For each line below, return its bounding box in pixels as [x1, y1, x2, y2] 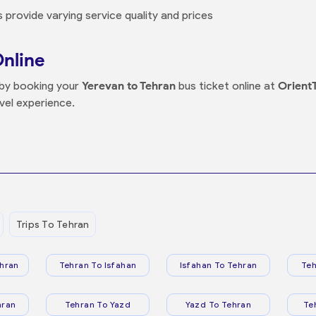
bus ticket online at [176, 79, 278, 92]
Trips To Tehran [16, 218, 90, 231]
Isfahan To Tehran [179, 260, 257, 270]
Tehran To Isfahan [59, 260, 137, 270]
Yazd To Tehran [185, 299, 252, 310]
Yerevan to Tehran [82, 79, 176, 92]
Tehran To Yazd [64, 299, 131, 310]
